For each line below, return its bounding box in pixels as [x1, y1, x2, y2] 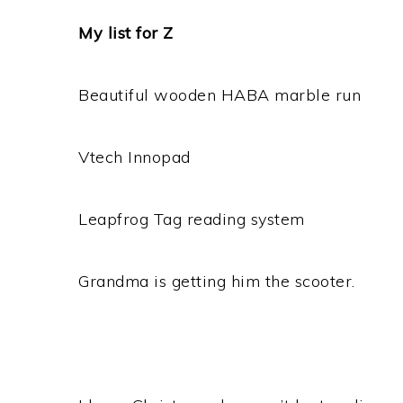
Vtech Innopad [78, 147, 191, 167]
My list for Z [78, 22, 174, 43]
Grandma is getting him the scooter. [78, 271, 355, 291]
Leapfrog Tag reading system [78, 209, 305, 229]
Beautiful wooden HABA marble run [78, 85, 361, 105]
